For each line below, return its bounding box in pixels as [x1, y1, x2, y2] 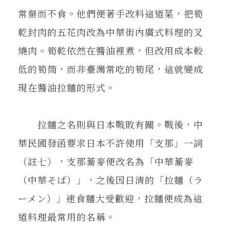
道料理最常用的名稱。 [18, 209, 116, 223]
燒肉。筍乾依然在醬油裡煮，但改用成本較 [18, 43, 203, 57]
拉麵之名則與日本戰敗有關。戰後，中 [18, 117, 203, 131]
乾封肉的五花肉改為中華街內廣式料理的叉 [18, 25, 203, 39]
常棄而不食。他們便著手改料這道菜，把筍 [18, 6, 203, 20]
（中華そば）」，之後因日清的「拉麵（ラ [18, 172, 203, 186]
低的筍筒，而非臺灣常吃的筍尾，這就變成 [18, 62, 203, 75]
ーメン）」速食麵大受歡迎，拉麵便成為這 [18, 191, 203, 205]
